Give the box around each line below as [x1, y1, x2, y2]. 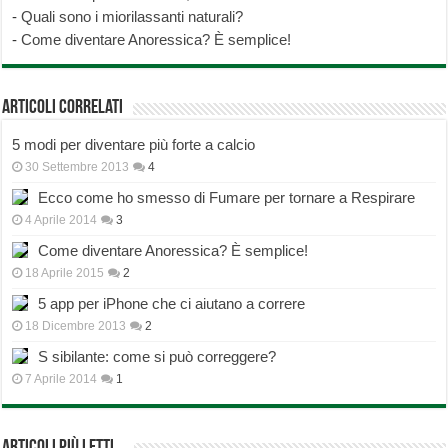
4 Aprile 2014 [25, 213, 98, 228]
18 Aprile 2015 [25, 266, 105, 281]
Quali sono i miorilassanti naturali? [21, 8, 244, 26]
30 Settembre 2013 [25, 160, 130, 175]
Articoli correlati [2, 98, 124, 119]
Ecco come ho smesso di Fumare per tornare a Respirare [38, 189, 416, 207]
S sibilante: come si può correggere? [38, 348, 277, 366]
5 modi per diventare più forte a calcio [12, 136, 256, 154]
